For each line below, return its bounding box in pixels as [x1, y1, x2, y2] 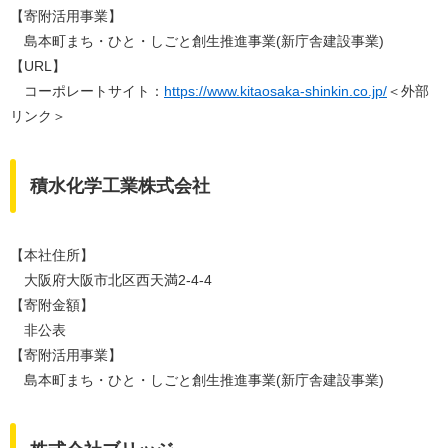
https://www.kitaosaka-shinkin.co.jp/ [164, 83, 387, 100]
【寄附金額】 [10, 297, 94, 314]
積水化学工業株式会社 [30, 176, 210, 197]
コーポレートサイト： [10, 83, 164, 100]
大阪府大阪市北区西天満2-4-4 [10, 272, 212, 289]
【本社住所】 [10, 247, 94, 264]
